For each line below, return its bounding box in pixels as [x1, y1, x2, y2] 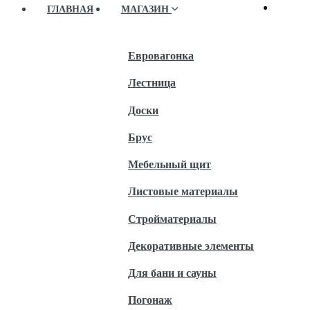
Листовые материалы [128, 185, 238, 198]
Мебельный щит [128, 158, 211, 171]
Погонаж [128, 294, 172, 307]
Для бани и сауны [128, 267, 217, 280]
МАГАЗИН [121, 3, 172, 15]
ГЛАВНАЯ [47, 3, 93, 15]
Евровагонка [128, 50, 194, 62]
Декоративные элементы [128, 239, 254, 252]
